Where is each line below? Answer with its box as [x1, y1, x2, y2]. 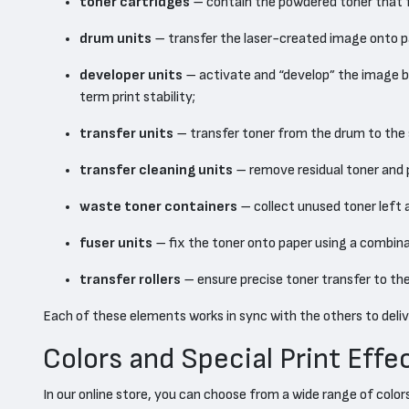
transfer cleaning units [79, 163, 233, 178]
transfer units [79, 126, 173, 142]
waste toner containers [79, 199, 237, 215]
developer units [79, 68, 183, 83]
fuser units [79, 236, 152, 251]
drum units [79, 31, 152, 47]
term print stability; [79, 89, 195, 105]
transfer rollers [79, 272, 181, 288]
